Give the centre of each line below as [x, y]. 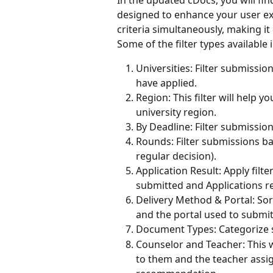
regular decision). [176, 156]
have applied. [166, 83]
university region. [176, 112]
